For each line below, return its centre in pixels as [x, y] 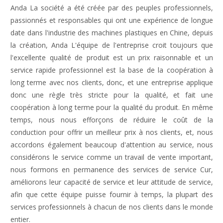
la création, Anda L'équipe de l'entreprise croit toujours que [112, 45]
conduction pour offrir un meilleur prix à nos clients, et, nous [112, 132]
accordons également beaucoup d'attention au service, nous [112, 144]
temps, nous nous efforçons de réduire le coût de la [112, 119]
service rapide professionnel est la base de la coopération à [112, 70]
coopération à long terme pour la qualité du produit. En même [112, 107]
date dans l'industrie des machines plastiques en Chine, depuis [112, 32]
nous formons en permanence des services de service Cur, [112, 169]
